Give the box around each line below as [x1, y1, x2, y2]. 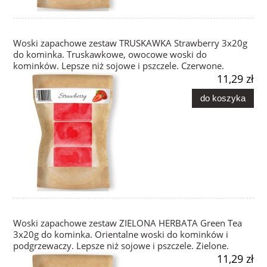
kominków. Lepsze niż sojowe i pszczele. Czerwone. [13, 60, 224, 73]
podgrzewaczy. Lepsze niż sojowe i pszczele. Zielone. [13, 240, 229, 253]
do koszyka [200, 92, 246, 103]
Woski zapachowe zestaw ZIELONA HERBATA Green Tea [13, 217, 242, 230]
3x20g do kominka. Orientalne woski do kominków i [13, 228, 228, 241]
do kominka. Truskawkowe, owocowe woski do [13, 48, 207, 61]
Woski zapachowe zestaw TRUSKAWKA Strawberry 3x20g [13, 37, 247, 50]
